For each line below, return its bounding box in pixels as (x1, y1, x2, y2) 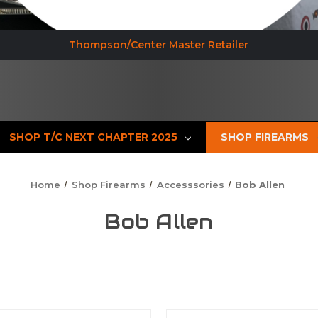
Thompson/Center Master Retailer (69, 38, 249, 51)
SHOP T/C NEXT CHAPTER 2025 (9, 130, 178, 143)
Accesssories (156, 178, 224, 190)
